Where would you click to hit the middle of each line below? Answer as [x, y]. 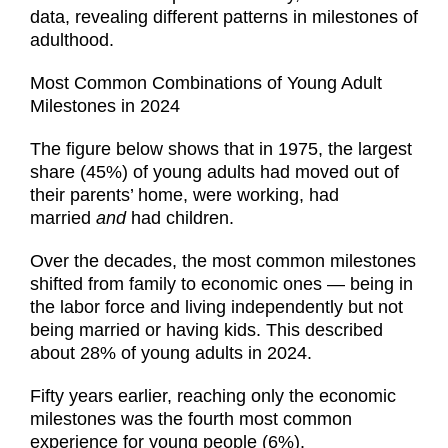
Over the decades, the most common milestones [223, 261]
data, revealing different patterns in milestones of [224, 17]
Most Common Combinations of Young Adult [206, 83]
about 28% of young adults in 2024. [171, 353]
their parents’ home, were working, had [184, 195]
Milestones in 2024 [105, 106]
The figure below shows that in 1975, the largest [221, 149]
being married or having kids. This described [206, 330]
